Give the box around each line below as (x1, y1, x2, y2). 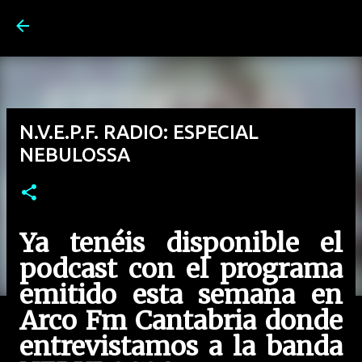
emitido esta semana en (19, 279, 343, 311)
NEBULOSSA (19, 144, 130, 166)
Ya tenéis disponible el (19, 227, 343, 259)
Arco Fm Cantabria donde (19, 305, 343, 337)
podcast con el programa (19, 253, 343, 285)
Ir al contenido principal (157, 13, 296, 27)
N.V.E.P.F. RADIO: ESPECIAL (19, 121, 259, 143)
